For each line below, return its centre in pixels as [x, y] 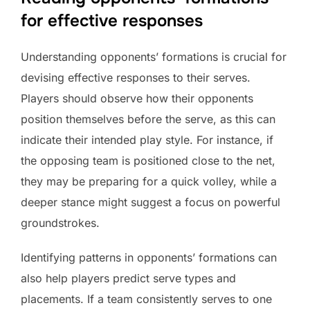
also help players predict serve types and [128, 278]
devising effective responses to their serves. [136, 77]
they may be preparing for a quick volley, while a [149, 181]
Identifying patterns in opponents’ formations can [149, 257]
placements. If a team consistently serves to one [146, 299]
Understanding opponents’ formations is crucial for [154, 56]
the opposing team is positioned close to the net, [148, 160]
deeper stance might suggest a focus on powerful [151, 202]
